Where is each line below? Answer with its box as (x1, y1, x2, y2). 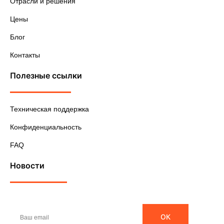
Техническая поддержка (10, 105, 89, 113)
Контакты (10, 51, 40, 59)
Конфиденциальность (10, 123, 81, 131)
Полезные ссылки (10, 70, 82, 81)
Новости (10, 160, 44, 171)
